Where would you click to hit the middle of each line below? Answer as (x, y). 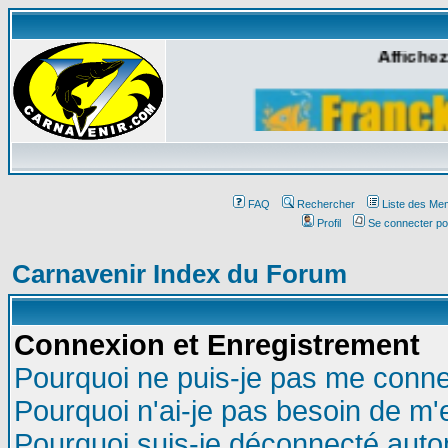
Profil (329, 223)
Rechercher (325, 204)
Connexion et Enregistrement (217, 345)
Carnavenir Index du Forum (179, 274)
